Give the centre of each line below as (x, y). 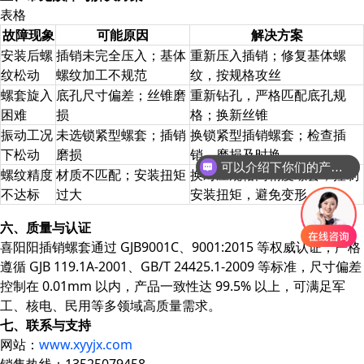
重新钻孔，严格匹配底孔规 (268, 95)
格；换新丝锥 (229, 115)
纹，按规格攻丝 (236, 75)
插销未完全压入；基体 (121, 56)
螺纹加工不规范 (102, 75)
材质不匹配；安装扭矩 (121, 175)
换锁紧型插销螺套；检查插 (268, 135)
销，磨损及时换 (236, 155)
